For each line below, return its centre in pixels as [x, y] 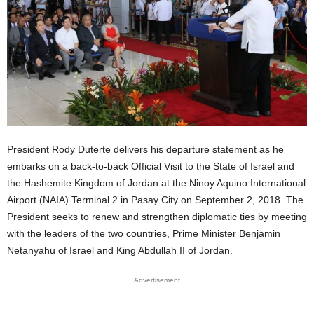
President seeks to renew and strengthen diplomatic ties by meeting [157, 217]
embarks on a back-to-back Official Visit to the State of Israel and [151, 166]
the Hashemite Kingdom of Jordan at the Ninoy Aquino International [156, 183]
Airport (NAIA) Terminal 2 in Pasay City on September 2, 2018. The [155, 200]
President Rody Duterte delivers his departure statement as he [145, 150]
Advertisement [157, 280]
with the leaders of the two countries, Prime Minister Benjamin [144, 234]
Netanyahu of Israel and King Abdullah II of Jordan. [120, 251]
